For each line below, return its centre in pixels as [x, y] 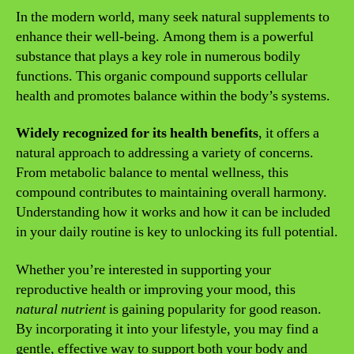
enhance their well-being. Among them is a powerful [165, 36]
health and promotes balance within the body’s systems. [173, 96]
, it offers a [289, 133]
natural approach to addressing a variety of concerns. [165, 153]
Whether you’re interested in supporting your [143, 269]
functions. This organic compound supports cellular [162, 76]
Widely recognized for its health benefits [137, 133]
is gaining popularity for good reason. [214, 309]
